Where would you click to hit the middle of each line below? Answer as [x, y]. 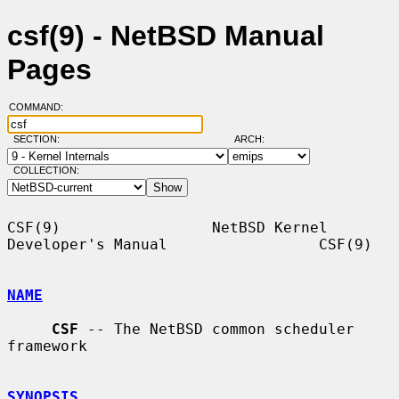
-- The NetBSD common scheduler [216, 329]
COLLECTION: [46, 171]
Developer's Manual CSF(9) [190, 244]
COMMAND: [41, 107]
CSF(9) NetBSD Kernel [167, 227]
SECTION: [40, 139]
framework [47, 346]
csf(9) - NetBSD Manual [166, 36]
